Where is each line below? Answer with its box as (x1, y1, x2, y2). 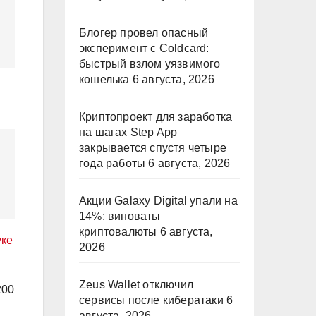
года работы (79, 157, 146, 169)
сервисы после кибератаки (79, 294, 224, 306)
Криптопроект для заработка (79, 111, 233, 123)
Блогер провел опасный (79, 27, 209, 39)
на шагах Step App (79, 126, 178, 138)
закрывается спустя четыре (79, 142, 226, 154)
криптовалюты (79, 226, 157, 238)
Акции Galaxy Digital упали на (79, 195, 238, 207)
